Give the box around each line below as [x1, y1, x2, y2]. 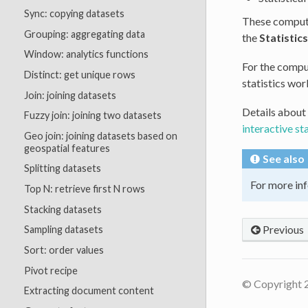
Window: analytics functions [23, 48, 148, 60]
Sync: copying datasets [23, 8, 124, 20]
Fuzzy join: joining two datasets [23, 109, 162, 122]
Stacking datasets [23, 203, 102, 215]
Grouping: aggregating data [23, 27, 145, 40]
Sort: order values [23, 243, 104, 256]
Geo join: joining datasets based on [23, 129, 177, 142]
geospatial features [23, 142, 110, 154]
